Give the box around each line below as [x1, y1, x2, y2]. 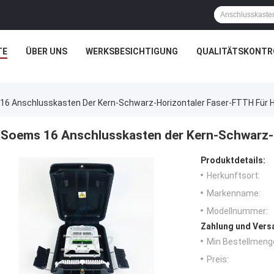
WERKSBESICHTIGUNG [86, 46, 178, 56]
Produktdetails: [201, 155, 265, 166]
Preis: [207, 254, 229, 265]
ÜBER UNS [26, 46, 67, 56]
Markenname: [207, 188, 261, 199]
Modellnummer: [207, 206, 268, 217]
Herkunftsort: [207, 171, 260, 181]
